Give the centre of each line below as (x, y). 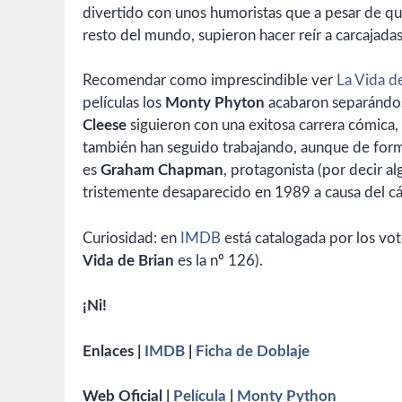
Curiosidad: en (131, 238)
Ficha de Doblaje (253, 351)
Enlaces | (114, 351)
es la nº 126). (218, 260)
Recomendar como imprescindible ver (210, 81)
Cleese (105, 126)
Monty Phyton (215, 103)
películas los (124, 103)
